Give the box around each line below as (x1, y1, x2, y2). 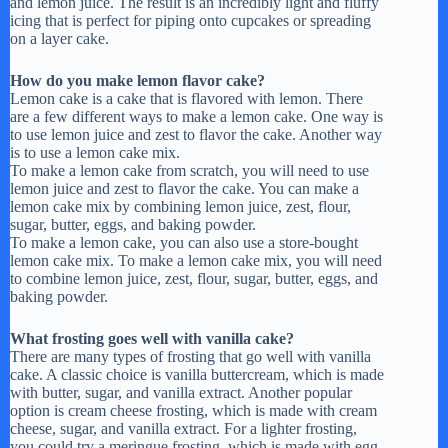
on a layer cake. (10, 30, 109, 48)
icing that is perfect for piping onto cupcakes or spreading (10, 12, 371, 30)
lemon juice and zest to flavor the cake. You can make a (10, 180, 359, 198)
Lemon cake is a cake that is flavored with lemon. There (10, 90, 363, 108)
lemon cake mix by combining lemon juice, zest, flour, (10, 198, 351, 216)
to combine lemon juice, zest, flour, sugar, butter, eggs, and (10, 270, 378, 288)
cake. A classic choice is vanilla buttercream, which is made (10, 366, 384, 384)
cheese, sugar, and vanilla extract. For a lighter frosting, (10, 420, 357, 438)
